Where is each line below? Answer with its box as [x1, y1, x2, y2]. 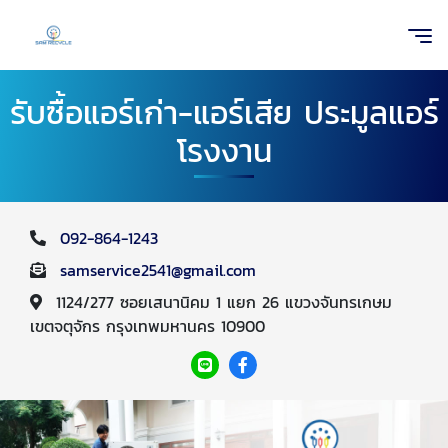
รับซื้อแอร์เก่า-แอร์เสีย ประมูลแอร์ [9, 89, 439, 137]
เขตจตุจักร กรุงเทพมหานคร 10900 [30, 314, 265, 338]
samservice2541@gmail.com [60, 258, 256, 282]
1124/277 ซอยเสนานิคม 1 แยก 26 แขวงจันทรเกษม [56, 290, 392, 314]
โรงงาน [176, 127, 272, 175]
